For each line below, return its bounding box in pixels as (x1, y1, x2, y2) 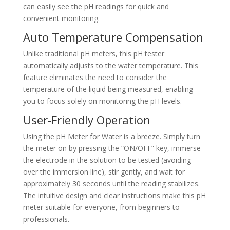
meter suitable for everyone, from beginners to (23, 202, 180, 213)
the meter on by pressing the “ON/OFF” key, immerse (23, 143, 201, 154)
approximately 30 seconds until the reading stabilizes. (23, 179, 200, 189)
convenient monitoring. (23, 13, 100, 24)
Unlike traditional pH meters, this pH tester (23, 49, 164, 59)
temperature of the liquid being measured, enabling (23, 84, 193, 94)
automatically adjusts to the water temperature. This (23, 61, 198, 71)
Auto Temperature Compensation (23, 29, 203, 45)
